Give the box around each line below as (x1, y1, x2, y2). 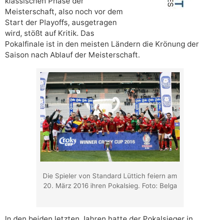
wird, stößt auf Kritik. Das (5, 28, 94, 38)
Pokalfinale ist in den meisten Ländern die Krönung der (5, 39, 199, 49)
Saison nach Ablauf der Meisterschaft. (5, 50, 140, 59)
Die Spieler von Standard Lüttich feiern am (43, 171, 177, 180)
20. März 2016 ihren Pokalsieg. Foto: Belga (43, 181, 177, 190)
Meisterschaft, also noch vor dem (5, 6, 123, 16)
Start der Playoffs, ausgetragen (5, 17, 117, 27)
